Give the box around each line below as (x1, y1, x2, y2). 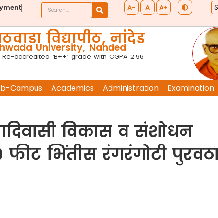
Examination (167, 82, 214, 93)
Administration (102, 82, 159, 93)
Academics (51, 82, 94, 93)
